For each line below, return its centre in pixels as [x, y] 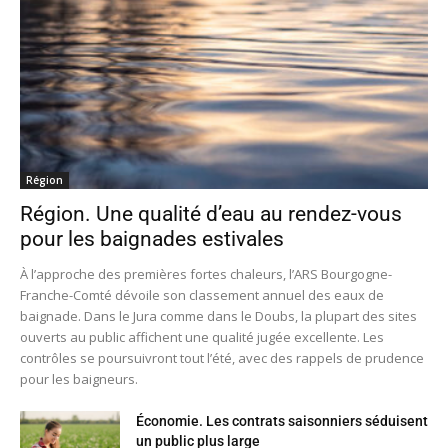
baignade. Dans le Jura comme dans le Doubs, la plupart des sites [218, 315]
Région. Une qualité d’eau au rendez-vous [211, 213]
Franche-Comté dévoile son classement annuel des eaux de [202, 294]
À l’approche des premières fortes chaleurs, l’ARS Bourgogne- [206, 273]
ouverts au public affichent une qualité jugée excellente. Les [202, 336]
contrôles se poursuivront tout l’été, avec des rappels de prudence [222, 357]
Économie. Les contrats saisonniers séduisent [282, 420]
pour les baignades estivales [152, 238]
